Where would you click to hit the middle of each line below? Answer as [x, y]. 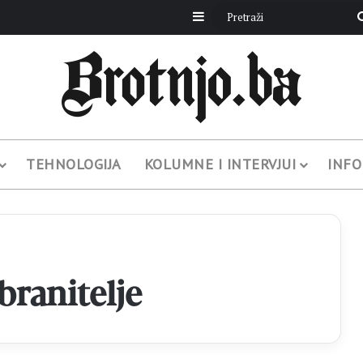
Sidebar [226, 17]
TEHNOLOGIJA [74, 164]
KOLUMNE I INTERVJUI [220, 164]
